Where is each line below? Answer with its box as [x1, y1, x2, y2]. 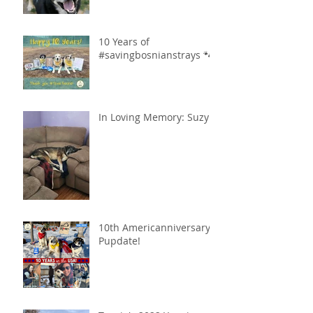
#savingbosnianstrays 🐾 [99, 48, 213, 61]
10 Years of [99, 34, 150, 48]
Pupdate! [99, 233, 140, 247]
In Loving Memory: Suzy [99, 110, 209, 124]
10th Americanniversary [99, 220, 210, 234]
